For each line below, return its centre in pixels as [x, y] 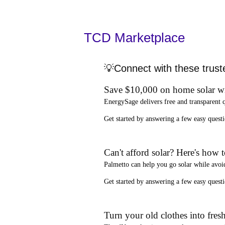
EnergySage [121, 101]
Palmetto [117, 164]
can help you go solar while [170, 164]
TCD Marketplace [134, 37]
